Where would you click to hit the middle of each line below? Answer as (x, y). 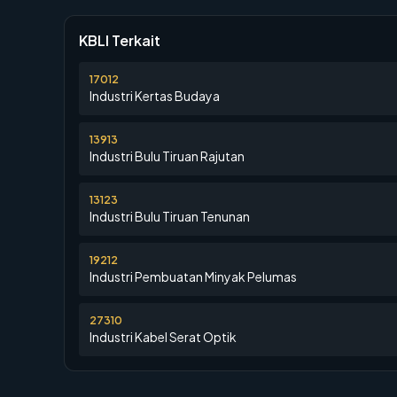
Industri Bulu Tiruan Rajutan (167, 156)
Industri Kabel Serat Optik (163, 337)
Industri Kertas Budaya (155, 96)
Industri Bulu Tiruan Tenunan (170, 216)
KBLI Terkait (120, 40)
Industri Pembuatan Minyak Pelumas (193, 276)
